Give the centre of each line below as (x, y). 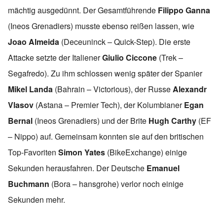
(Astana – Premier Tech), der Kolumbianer (109, 105)
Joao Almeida (34, 41)
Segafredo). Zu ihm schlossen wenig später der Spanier (105, 73)
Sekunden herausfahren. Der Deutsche (77, 168)
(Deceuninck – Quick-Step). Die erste (125, 41)
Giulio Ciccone (129, 57)
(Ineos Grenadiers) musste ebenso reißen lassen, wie (101, 26)
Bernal (20, 120)
